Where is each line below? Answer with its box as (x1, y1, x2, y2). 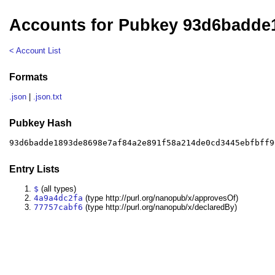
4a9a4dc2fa (34, 193, 83, 203)
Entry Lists (9, 163, 60, 174)
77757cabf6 (34, 203, 83, 212)
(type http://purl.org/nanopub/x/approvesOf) (83, 193, 239, 203)
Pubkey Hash (9, 117, 72, 128)
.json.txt (33, 92, 63, 102)
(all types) (39, 184, 77, 194)
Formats (9, 71, 48, 82)
